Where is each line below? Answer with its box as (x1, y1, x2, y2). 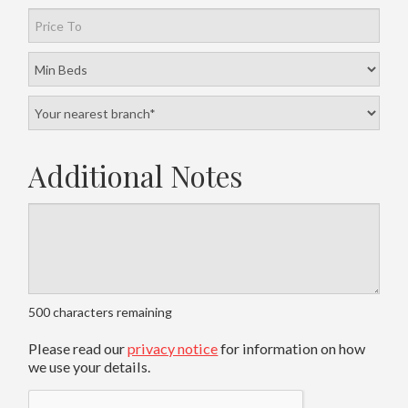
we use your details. (28, 358, 151, 376)
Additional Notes (28, 157, 243, 196)
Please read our (28, 340, 128, 358)
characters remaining (50, 304, 173, 321)
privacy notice (127, 340, 219, 358)
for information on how (218, 340, 366, 358)
